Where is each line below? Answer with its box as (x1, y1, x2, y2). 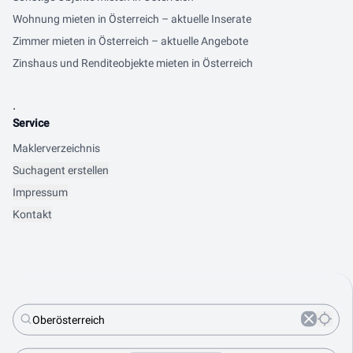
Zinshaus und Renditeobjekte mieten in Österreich (13, 57, 253, 69)
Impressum (13, 186, 68, 199)
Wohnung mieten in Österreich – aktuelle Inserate (13, 13, 251, 25)
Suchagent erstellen (13, 164, 109, 176)
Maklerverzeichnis (13, 142, 100, 154)
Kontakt (13, 208, 52, 221)
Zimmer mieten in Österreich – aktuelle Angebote (13, 35, 248, 47)
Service (13, 117, 50, 129)
